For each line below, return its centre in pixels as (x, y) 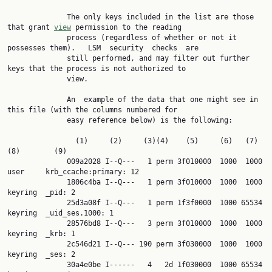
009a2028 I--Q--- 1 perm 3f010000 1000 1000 (37, 161)
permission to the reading (126, 27)
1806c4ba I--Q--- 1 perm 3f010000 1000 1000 (37, 182)
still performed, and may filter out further (37, 58)
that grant (31, 27)
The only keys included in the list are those (37, 17)
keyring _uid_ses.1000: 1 (60, 213)
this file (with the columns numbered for (92, 110)
